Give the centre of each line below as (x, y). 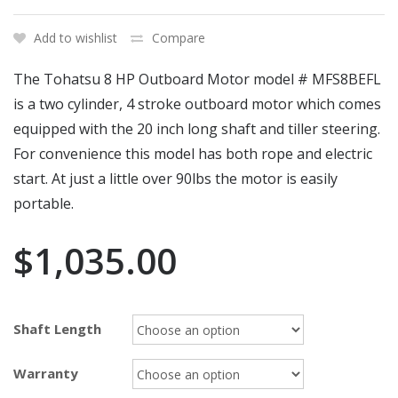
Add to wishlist (76, 38)
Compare (179, 38)
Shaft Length (57, 329)
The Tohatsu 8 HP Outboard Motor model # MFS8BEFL (197, 80)
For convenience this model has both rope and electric (193, 154)
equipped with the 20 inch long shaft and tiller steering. (197, 129)
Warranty (46, 374)
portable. (44, 204)
